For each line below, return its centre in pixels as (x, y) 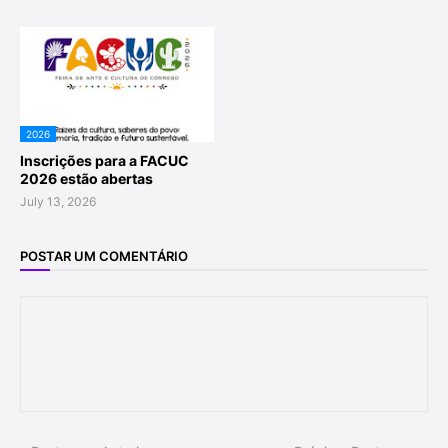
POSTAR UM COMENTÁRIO (104, 255)
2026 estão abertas (86, 178)
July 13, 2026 (58, 201)
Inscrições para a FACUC (104, 160)
